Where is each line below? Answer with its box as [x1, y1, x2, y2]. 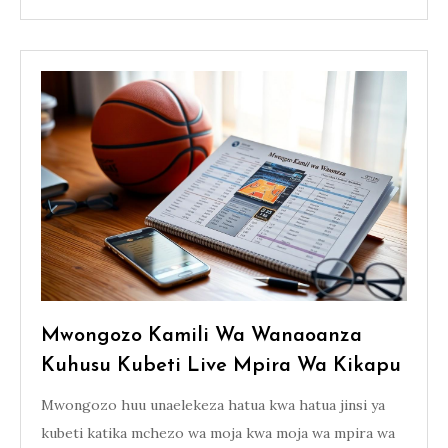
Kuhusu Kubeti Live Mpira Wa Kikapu [41, 356, 401, 376]
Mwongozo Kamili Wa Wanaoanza [41, 326, 362, 346]
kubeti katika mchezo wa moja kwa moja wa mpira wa [41, 424, 395, 442]
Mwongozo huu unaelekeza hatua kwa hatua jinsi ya [41, 396, 385, 414]
